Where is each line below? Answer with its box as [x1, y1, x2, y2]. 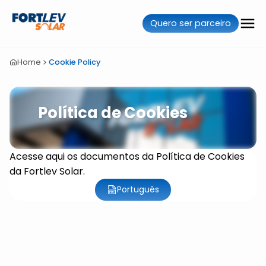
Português [117, 183, 160, 195]
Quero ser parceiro [150, 17, 231, 29]
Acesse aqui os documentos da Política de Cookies [9, 150, 245, 163]
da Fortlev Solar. [9, 164, 85, 178]
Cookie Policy [48, 57, 100, 67]
